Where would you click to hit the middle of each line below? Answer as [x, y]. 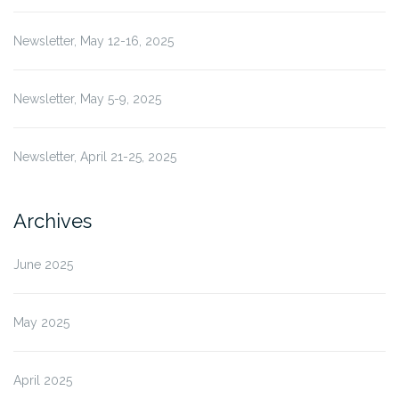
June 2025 [43, 264]
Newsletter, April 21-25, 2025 [95, 156]
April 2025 [43, 380]
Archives [53, 220]
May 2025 [41, 322]
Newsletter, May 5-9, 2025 [87, 98]
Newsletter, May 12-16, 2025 [94, 41]
